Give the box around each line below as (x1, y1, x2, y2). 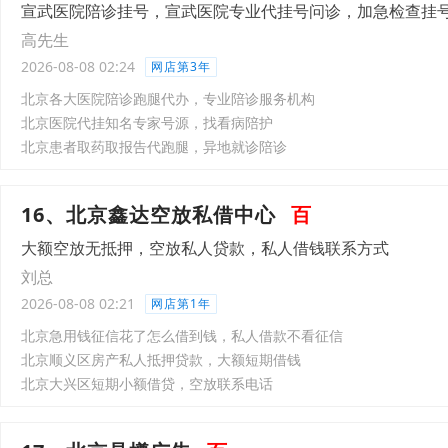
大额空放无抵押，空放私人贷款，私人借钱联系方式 (21, 237, 389, 259)
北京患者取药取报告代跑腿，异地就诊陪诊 (21, 137, 287, 156)
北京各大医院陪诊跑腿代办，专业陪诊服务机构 (21, 89, 315, 108)
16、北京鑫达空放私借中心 (21, 201, 276, 228)
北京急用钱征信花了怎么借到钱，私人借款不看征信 (21, 326, 343, 345)
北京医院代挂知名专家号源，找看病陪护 (21, 113, 273, 132)
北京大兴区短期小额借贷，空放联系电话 (21, 374, 273, 393)
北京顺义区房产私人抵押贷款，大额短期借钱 (21, 350, 301, 369)
